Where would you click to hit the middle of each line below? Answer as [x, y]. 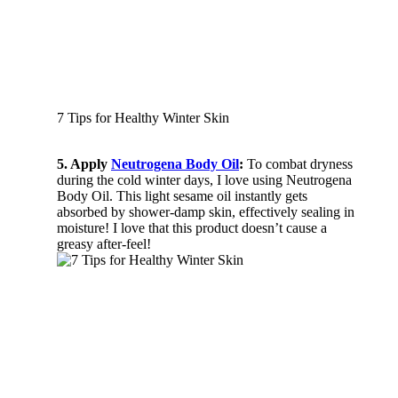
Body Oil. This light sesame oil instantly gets [182, 195]
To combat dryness [298, 163]
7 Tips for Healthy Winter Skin [143, 117]
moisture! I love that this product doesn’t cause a [192, 227]
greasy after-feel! [104, 243]
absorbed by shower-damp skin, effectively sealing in [206, 211]
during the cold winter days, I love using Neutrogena [204, 179]
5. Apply [84, 163]
